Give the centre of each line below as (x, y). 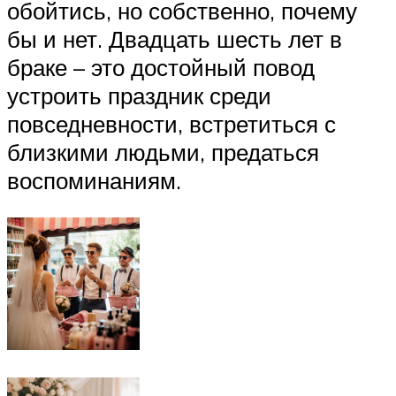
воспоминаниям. (94, 181)
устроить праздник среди (139, 96)
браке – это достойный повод (161, 68)
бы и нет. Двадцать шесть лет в (175, 39)
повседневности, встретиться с (171, 124)
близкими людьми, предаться (163, 152)
